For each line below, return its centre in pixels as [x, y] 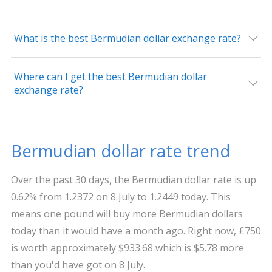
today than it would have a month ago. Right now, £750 [136, 231]
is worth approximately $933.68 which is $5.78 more [127, 248]
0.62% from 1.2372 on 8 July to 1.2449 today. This [121, 197]
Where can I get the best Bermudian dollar [110, 76]
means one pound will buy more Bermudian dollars [127, 214]
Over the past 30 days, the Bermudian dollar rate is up [133, 180]
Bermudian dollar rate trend [120, 151]
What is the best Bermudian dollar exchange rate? [127, 38]
